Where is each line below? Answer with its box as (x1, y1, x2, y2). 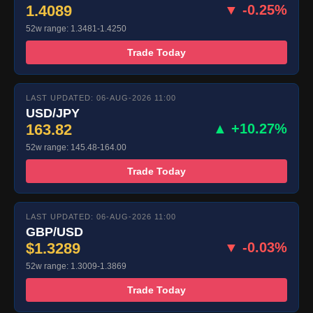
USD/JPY (26, 106, 80, 121)
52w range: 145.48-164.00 (26, 143, 126, 153)
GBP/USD (26, 225, 83, 240)
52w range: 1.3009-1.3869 (26, 261, 126, 272)
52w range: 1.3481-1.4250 (26, 24, 126, 34)
